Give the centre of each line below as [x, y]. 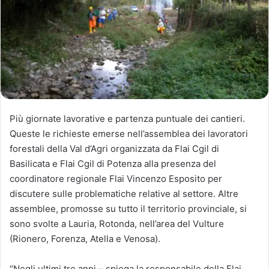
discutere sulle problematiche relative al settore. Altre [124, 193]
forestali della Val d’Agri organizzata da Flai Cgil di [114, 148]
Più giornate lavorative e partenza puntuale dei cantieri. [127, 118]
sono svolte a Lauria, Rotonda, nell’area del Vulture [117, 223]
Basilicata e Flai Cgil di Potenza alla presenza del [113, 163]
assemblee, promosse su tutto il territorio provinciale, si [128, 208]
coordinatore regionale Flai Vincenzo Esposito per [116, 178]
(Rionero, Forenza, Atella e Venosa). [85, 238]
